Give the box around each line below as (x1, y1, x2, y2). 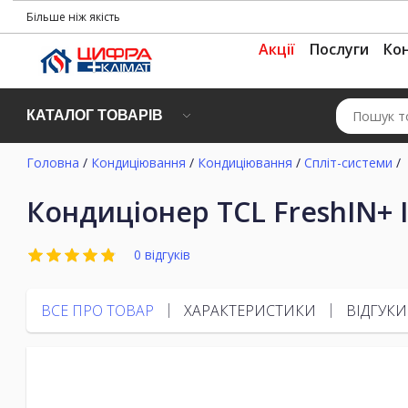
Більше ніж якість (26, 8, 120, 25)
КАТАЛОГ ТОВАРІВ (26, 107, 163, 123)
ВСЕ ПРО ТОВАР (41, 300, 154, 321)
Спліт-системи (304, 154, 393, 171)
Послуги (310, 39, 369, 59)
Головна (26, 154, 79, 171)
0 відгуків (134, 245, 190, 263)
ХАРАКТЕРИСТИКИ (184, 300, 316, 321)
